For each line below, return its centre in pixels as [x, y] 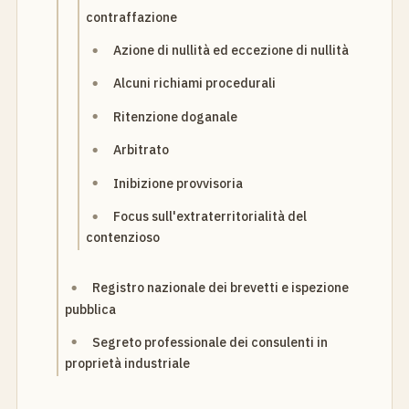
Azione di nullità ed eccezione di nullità [231, 51]
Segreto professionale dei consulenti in [210, 342]
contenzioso [123, 238]
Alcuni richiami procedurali [195, 84]
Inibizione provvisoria [178, 183]
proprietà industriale [128, 364]
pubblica [91, 309]
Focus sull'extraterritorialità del [210, 216]
